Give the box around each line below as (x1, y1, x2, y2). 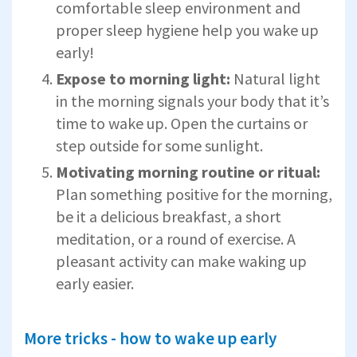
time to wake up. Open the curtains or (56, 112, 308, 133)
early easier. (56, 273, 134, 293)
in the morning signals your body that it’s (56, 90, 329, 111)
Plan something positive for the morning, (56, 183, 332, 204)
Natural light (230, 68, 320, 88)
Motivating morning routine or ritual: (56, 161, 320, 182)
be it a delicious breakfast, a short (56, 206, 281, 226)
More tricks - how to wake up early (24, 327, 277, 349)
